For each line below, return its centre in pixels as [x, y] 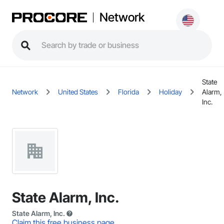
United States [78, 92]
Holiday [170, 92]
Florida [128, 92]
